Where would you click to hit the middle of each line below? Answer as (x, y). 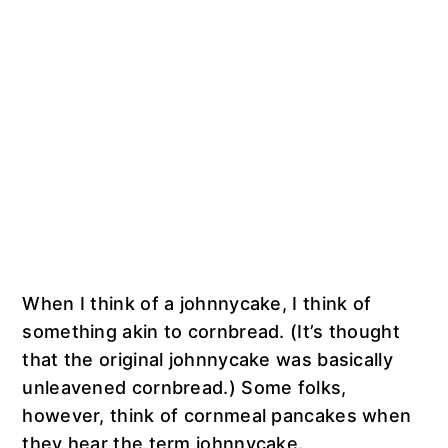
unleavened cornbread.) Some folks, (184, 387)
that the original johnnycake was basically (207, 359)
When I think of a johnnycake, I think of (197, 303)
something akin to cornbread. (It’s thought (211, 331)
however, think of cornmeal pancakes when (217, 415)
